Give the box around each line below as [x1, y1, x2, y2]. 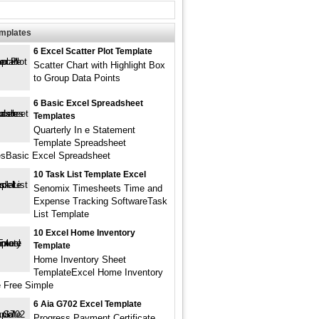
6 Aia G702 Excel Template [33, 299, 142, 309]
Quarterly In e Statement [33, 125, 135, 135]
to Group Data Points [33, 73, 120, 83]
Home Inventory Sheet [33, 254, 126, 265]
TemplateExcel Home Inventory [33, 267, 163, 278]
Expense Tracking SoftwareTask [33, 196, 167, 206]
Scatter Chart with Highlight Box [33, 60, 165, 70]
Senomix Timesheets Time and [33, 183, 162, 194]
